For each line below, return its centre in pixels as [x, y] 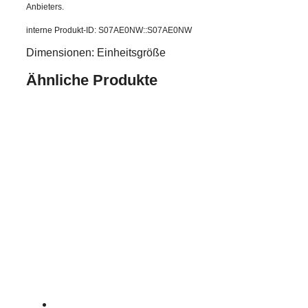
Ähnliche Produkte [92, 80]
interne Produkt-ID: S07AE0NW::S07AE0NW [109, 30]
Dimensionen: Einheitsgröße [96, 52]
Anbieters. [45, 7]
